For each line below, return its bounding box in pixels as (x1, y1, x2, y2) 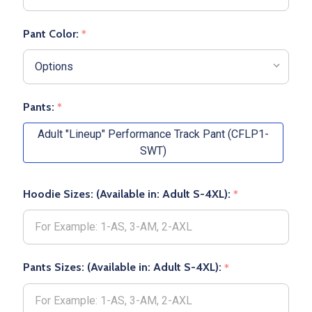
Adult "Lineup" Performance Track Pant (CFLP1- (38, 127, 269, 141)
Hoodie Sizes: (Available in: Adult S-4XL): (23, 187, 233, 201)
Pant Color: (23, 27, 81, 41)
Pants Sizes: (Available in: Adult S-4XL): (23, 260, 224, 274)
